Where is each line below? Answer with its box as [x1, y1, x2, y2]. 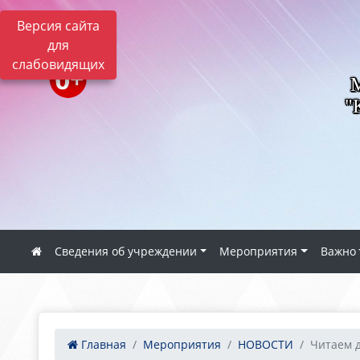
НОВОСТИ [238, 337, 293, 352]
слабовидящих [12, 55, 104, 73]
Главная [78, 337, 126, 352]
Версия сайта [17, 17, 100, 35]
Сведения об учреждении [55, 243, 197, 259]
